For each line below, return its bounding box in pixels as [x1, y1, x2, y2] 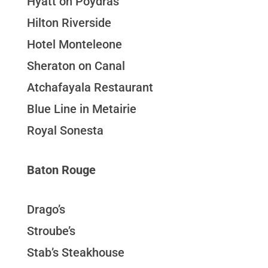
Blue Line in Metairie [26, 102, 136, 117]
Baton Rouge [26, 163, 96, 178]
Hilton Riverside [26, 16, 111, 31]
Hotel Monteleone [26, 37, 122, 52]
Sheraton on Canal [26, 59, 125, 74]
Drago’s [26, 202, 65, 217]
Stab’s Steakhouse [26, 245, 124, 260]
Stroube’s [26, 224, 75, 239]
